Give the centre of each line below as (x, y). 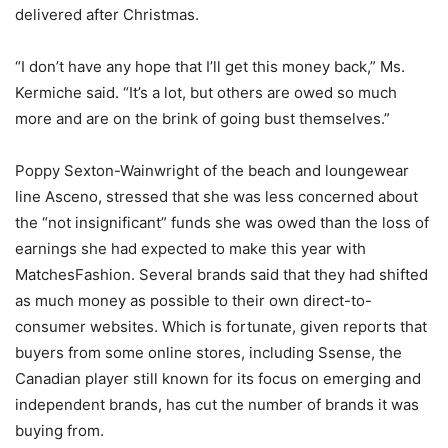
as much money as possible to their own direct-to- (193, 300)
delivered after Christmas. (107, 14)
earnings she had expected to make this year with (190, 248)
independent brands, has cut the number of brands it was (217, 404)
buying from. (59, 430)
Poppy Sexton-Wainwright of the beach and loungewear (212, 170)
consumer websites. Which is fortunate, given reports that (221, 326)
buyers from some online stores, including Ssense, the (208, 352)
